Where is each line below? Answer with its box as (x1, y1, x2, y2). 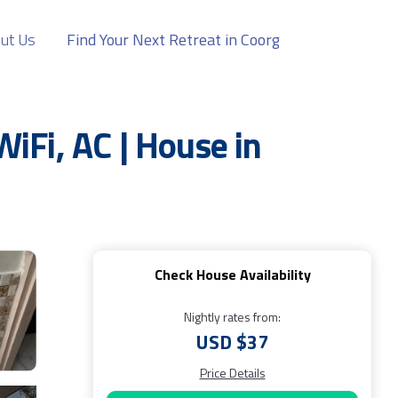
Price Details (199, 363, 266, 382)
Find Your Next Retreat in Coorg (67, 28, 280, 52)
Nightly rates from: (184, 307, 281, 326)
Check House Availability (154, 264, 311, 285)
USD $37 (196, 327, 268, 357)
